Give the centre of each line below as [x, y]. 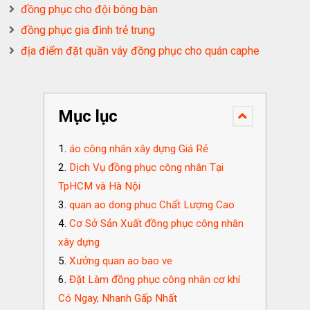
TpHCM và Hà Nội [99, 186]
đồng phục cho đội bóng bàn [90, 10]
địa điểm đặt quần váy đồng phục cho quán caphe [140, 51]
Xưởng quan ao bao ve [120, 261]
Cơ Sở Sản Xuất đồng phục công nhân [156, 224]
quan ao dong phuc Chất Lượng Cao [152, 205]
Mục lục [88, 117]
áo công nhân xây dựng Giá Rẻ [138, 149]
